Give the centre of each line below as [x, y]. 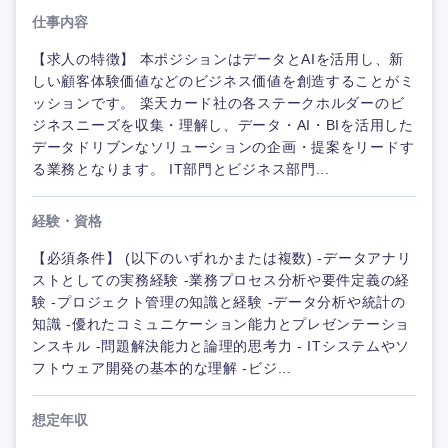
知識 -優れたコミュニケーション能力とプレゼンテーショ [221, 324]
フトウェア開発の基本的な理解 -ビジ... [162, 368]
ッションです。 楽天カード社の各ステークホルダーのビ [218, 103]
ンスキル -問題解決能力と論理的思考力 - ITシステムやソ [221, 346]
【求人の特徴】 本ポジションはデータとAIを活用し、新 [218, 59]
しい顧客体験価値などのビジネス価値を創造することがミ [223, 81]
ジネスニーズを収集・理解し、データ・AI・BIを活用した [223, 125]
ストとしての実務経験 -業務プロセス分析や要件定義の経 [221, 280]
